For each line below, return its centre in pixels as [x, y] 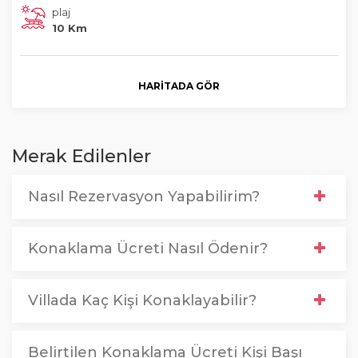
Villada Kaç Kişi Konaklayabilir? [142, 300]
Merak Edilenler [82, 156]
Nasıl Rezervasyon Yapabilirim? [144, 197]
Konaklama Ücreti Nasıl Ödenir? [148, 249]
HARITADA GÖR [179, 86]
